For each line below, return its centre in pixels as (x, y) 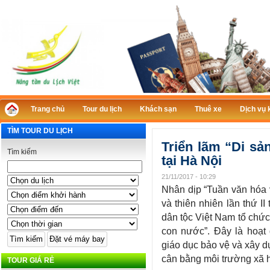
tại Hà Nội (192, 161)
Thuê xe (208, 109)
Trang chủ (48, 109)
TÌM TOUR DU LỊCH (40, 130)
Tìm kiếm (22, 152)
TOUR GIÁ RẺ (31, 260)
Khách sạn (158, 109)
